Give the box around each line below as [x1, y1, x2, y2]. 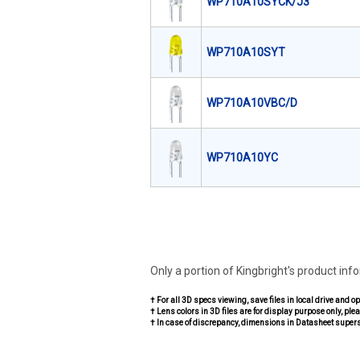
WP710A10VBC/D [207, 96, 297, 109]
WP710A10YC [207, 151, 278, 164]
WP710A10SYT [207, 46, 285, 59]
